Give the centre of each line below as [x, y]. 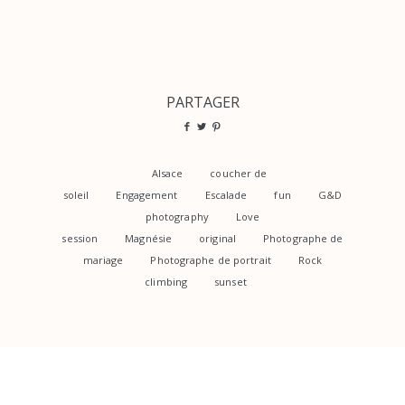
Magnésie [149, 238]
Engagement [147, 194]
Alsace [167, 173]
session [80, 238]
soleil [76, 194]
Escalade [226, 194]
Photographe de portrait [211, 259]
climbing [166, 281]
